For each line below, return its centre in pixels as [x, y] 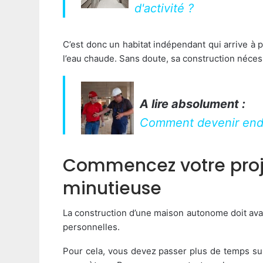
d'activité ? [164, 8]
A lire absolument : [193, 104]
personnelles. [91, 227]
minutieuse [112, 188]
